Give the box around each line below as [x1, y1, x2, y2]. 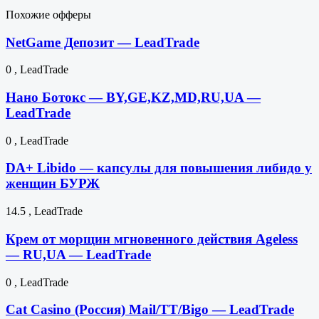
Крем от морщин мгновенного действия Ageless [6, 231, 298, 246]
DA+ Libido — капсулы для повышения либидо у [6, 160, 312, 176]
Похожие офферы [6, 8, 91, 21]
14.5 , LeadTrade [6, 205, 83, 218]
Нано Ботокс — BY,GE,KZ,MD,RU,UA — [6, 90, 261, 105]
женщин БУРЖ [6, 176, 100, 192]
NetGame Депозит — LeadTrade [6, 34, 199, 50]
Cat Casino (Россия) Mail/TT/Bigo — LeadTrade [6, 302, 294, 318]
